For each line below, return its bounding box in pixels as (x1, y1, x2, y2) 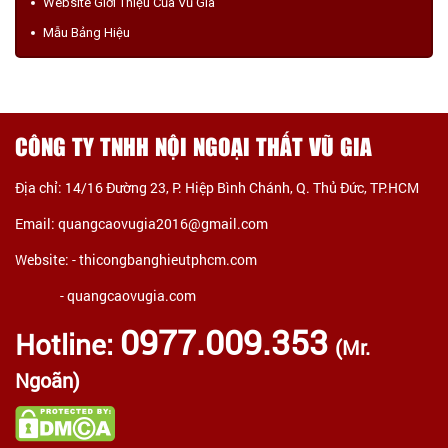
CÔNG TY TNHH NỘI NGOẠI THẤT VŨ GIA (15, 137, 372, 159)
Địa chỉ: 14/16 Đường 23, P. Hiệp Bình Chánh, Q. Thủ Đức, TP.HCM (15, 177, 419, 197)
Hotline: (15, 325, 120, 363)
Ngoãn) (15, 366, 80, 393)
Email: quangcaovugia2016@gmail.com (15, 213, 268, 233)
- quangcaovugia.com (15, 285, 196, 305)
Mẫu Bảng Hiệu (43, 24, 130, 40)
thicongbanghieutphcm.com (79, 249, 257, 269)
